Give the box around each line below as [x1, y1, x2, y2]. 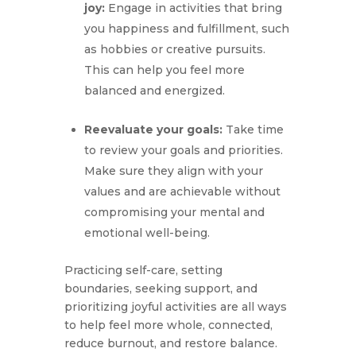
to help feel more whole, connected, [64, 318, 273, 333]
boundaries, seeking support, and [64, 281, 257, 296]
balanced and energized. [83, 83, 225, 99]
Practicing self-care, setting [64, 263, 222, 278]
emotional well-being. [83, 226, 210, 241]
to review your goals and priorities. [83, 143, 283, 158]
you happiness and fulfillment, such [83, 21, 289, 37]
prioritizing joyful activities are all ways [64, 300, 287, 315]
